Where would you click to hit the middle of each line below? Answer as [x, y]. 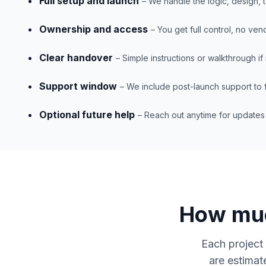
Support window [78, 86]
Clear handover [76, 58]
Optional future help [87, 115]
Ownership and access [94, 29]
